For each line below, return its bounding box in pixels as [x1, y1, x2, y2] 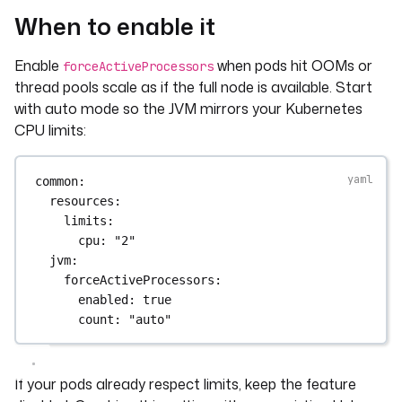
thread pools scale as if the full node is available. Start [14, 77, 372, 97]
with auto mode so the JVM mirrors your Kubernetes [14, 99, 363, 118]
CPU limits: [14, 120, 86, 140]
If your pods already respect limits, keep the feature [14, 374, 356, 394]
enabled [78, 292, 129, 307]
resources [49, 193, 115, 208]
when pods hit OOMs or [214, 56, 372, 75]
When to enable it [14, 10, 215, 42]
